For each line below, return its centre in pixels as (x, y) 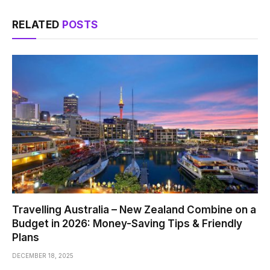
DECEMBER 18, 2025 (43, 255)
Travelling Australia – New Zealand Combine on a (134, 209)
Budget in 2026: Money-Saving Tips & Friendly (127, 223)
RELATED (37, 25)
